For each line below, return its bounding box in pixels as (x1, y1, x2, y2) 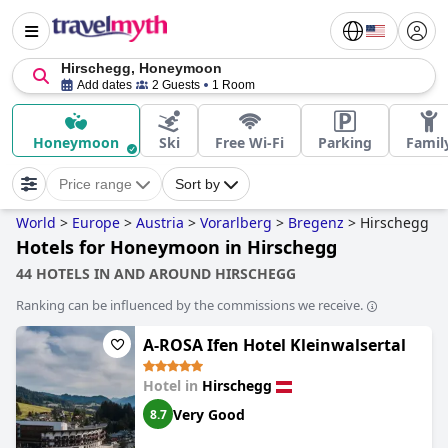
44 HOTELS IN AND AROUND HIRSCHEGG (16, 264, 296, 283)
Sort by (175, 176, 220, 192)
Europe (72, 213, 120, 232)
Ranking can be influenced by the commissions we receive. (16, 296, 363, 314)
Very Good (173, 404, 245, 424)
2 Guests (152, 78, 200, 92)
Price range (59, 176, 132, 192)
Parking (318, 133, 372, 152)
